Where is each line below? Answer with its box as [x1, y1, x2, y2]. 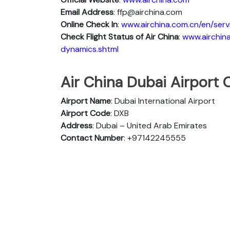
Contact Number [61, 132, 124, 143]
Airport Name [61, 95, 111, 106]
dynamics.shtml [61, 43, 119, 54]
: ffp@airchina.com [113, 6, 182, 17]
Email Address [61, 6, 113, 17]
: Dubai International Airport [111, 95, 215, 106]
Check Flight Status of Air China [61, 31, 179, 42]
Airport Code [61, 107, 110, 119]
